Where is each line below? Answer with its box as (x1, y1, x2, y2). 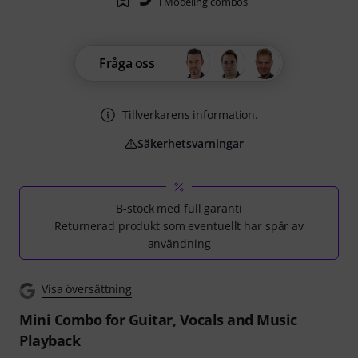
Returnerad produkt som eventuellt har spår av (54, 218, 304, 233)
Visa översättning (42, 281, 133, 296)
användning (147, 236, 211, 251)
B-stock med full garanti (116, 201, 242, 216)
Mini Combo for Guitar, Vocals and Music (19, 310, 297, 329)
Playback (19, 331, 80, 350)
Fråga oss (99, 54, 155, 72)
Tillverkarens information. (121, 107, 259, 122)
